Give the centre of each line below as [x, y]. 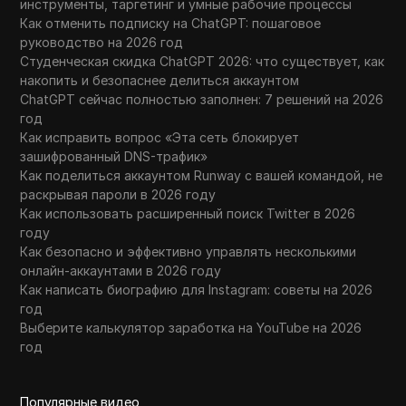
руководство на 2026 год [102, 42]
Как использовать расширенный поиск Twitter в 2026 [188, 213]
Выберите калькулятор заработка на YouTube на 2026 [191, 327]
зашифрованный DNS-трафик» [114, 156]
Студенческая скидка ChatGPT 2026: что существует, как [203, 61]
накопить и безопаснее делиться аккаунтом [160, 80]
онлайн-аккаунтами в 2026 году [121, 270]
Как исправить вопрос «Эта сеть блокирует [160, 137]
